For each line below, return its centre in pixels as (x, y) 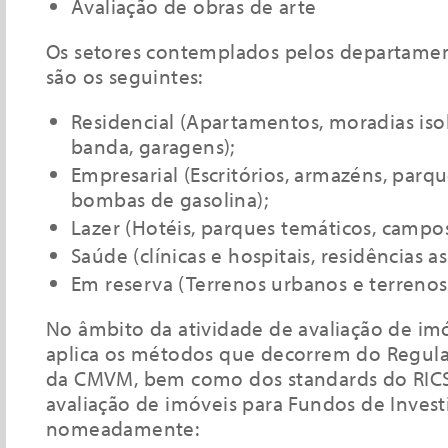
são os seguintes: (124, 76)
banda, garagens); (153, 146)
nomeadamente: (123, 428)
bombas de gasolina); (169, 199)
